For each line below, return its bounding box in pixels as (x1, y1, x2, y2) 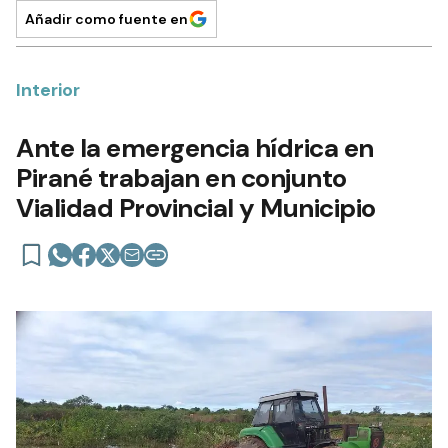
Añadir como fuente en (25, 10, 188, 29)
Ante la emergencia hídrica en (16, 131, 374, 166)
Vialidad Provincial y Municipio (16, 191, 376, 226)
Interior (16, 78, 80, 103)
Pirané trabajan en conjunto (16, 161, 347, 196)
